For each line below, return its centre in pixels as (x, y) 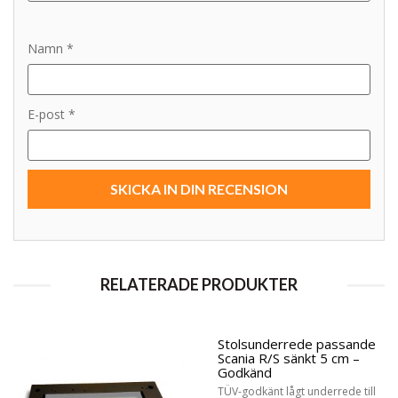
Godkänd (245, 372)
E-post (48, 114)
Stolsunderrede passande (297, 343)
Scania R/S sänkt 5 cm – (289, 358)
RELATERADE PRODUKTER (199, 284)
